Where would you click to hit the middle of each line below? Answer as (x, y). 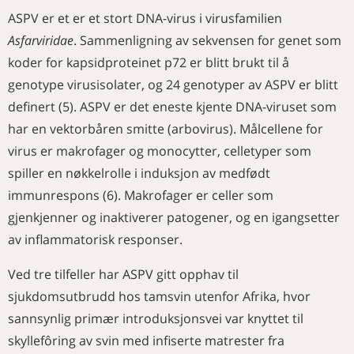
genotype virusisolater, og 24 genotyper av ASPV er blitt (173, 85)
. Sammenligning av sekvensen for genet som (207, 40)
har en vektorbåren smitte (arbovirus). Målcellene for (166, 129)
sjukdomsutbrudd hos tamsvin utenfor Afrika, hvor (159, 296)
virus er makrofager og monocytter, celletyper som (160, 151)
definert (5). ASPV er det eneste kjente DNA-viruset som (172, 107)
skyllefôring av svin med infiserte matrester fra (146, 341)
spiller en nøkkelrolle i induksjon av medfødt (139, 173)
